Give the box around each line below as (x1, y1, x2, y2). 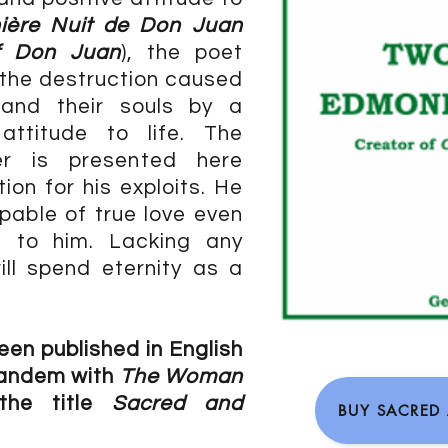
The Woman (119, 366, 244, 387)
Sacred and (111, 393, 243, 414)
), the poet (120, 42, 243, 63)
